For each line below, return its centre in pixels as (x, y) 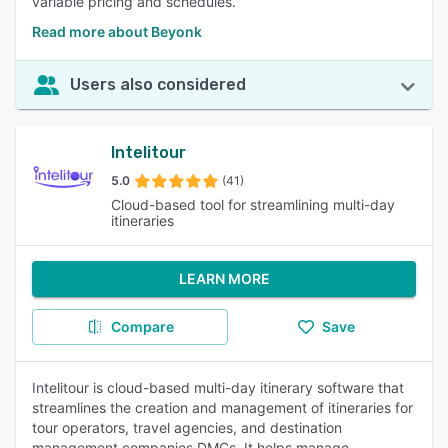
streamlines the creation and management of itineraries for (222, 407)
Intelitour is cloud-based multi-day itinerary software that (218, 387)
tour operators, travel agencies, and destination (187, 427)
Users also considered (158, 84)
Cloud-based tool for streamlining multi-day (252, 204)
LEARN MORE (224, 278)
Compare (142, 326)
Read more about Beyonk (117, 31)
